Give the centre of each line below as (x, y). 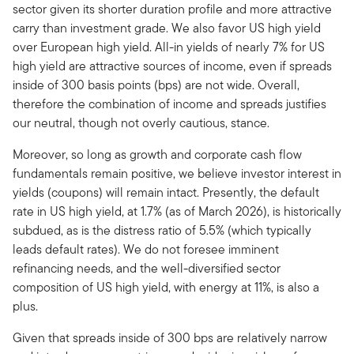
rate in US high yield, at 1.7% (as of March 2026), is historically (177, 211)
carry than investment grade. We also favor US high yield (167, 28)
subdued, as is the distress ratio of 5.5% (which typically (162, 230)
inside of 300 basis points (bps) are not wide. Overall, (156, 85)
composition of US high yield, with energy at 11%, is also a (166, 287)
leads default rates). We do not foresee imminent (146, 249)
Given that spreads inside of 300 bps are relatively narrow (170, 337)
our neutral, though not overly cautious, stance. (141, 122)
